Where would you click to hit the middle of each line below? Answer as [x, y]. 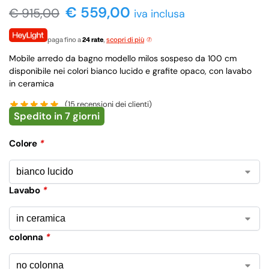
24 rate [93, 40]
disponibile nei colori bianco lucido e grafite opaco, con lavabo [130, 71]
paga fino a [65, 40]
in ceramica [32, 83]
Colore [24, 144]
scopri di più [125, 40]
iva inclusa [159, 14]
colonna [27, 237]
